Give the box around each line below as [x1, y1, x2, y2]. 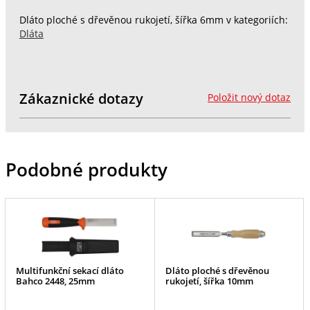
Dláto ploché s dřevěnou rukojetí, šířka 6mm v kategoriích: [19, 13, 288, 26]
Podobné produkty [5, 156, 167, 182]
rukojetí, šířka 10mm [165, 275, 253, 288]
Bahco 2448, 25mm [16, 275, 95, 288]
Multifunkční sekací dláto [16, 264, 125, 277]
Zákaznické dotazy [19, 89, 143, 108]
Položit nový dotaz [208, 91, 291, 104]
